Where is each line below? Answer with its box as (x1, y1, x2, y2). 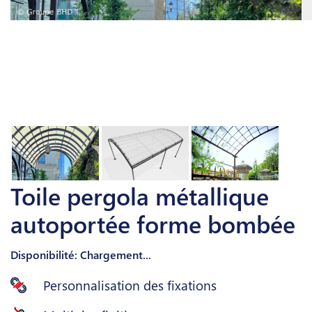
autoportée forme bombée (10, 208, 295, 240)
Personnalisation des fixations (43, 276, 217, 295)
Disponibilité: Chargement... (10, 247, 151, 263)
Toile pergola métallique (10, 180, 269, 212)
